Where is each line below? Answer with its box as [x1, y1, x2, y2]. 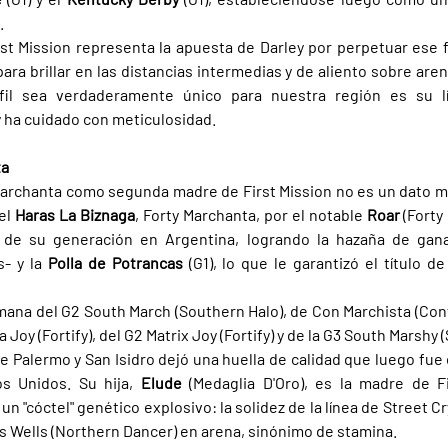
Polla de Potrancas [47, 253, 189, 273]
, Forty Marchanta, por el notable [135, 205, 367, 225]
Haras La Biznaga [15, 205, 136, 225]
